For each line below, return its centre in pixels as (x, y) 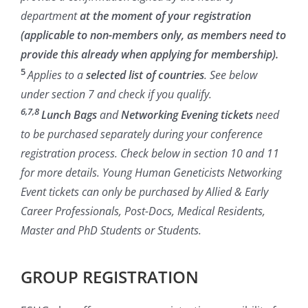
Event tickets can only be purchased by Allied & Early (144, 192)
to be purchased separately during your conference (142, 134)
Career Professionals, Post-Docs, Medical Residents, (143, 211)
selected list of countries (144, 75)
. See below (231, 75)
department (50, 15)
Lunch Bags (69, 115)
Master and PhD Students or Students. (111, 231)
